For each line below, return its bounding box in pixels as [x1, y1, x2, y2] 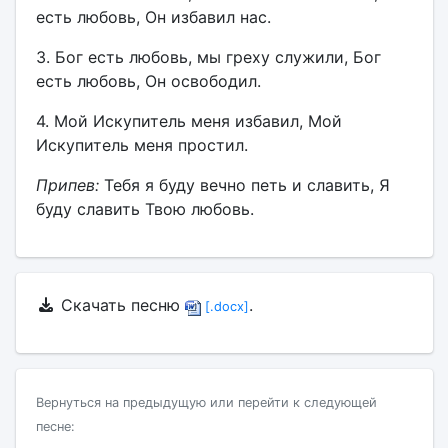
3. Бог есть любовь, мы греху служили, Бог [35, 47, 381, 67]
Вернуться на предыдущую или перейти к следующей [35, 395, 377, 410]
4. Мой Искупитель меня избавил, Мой [35, 111, 342, 131]
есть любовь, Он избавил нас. [35, 7, 271, 27]
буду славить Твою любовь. [35, 199, 254, 219]
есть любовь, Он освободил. [35, 71, 261, 91]
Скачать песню [55, 295, 185, 315]
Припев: [35, 175, 99, 195]
